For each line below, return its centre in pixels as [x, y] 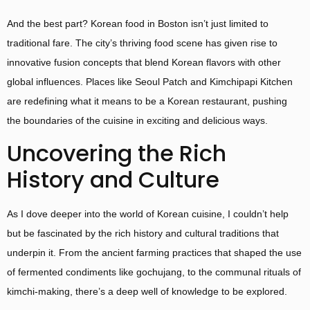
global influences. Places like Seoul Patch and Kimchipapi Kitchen [150, 82]
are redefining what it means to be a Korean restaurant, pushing [147, 101]
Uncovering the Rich [117, 153]
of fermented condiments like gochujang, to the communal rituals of [154, 272]
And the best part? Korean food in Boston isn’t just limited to [138, 24]
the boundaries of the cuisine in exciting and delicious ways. [137, 121]
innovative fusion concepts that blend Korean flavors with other [144, 63]
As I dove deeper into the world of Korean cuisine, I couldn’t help [148, 213]
